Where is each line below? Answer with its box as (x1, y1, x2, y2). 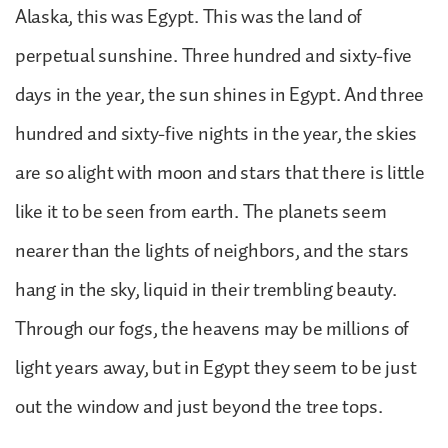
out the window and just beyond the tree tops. (15, 390, 383, 423)
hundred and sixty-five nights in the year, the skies (15, 117, 417, 150)
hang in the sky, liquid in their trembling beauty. (15, 273, 397, 306)
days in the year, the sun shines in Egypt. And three (15, 78, 424, 111)
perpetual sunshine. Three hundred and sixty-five (15, 39, 413, 72)
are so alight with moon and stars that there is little (15, 156, 425, 189)
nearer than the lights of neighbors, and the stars (15, 234, 409, 267)
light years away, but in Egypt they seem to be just (15, 351, 417, 384)
